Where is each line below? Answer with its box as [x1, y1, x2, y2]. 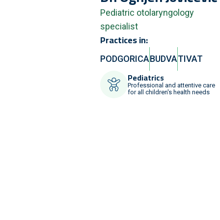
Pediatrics [128, 70, 164, 85]
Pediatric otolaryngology [100, 7, 194, 18]
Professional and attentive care [128, 82, 215, 89]
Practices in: [100, 32, 148, 49]
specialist [100, 21, 138, 32]
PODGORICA [100, 54, 149, 64]
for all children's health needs [128, 88, 210, 96]
